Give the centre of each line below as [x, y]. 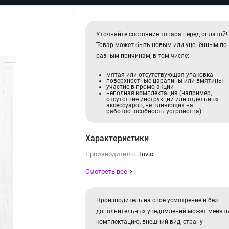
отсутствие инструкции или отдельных [163, 99]
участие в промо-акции [140, 87]
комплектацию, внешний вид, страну [150, 222]
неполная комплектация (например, [159, 93]
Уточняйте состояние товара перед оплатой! [162, 34]
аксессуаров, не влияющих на [150, 105]
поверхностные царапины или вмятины [165, 81]
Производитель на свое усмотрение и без [157, 200]
